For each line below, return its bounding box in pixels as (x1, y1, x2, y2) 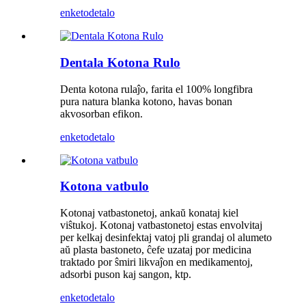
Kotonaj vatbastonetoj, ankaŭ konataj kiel (60, 207, 238, 219)
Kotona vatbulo (60, 179, 149, 194)
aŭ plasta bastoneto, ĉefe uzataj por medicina (60, 244, 251, 256)
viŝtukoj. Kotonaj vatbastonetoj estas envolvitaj (60, 219, 262, 232)
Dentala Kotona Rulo (60, 55, 180, 70)
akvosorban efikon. (60, 107, 143, 120)
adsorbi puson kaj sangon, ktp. (60, 268, 191, 281)
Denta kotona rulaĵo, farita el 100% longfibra (60, 83, 253, 95)
